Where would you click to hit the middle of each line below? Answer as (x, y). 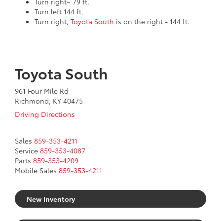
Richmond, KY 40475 (49, 100)
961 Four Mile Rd (42, 91)
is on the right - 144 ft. (152, 21)
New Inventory (51, 199)
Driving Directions (45, 114)
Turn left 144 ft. (59, 11)
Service (26, 150)
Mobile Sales (36, 170)
